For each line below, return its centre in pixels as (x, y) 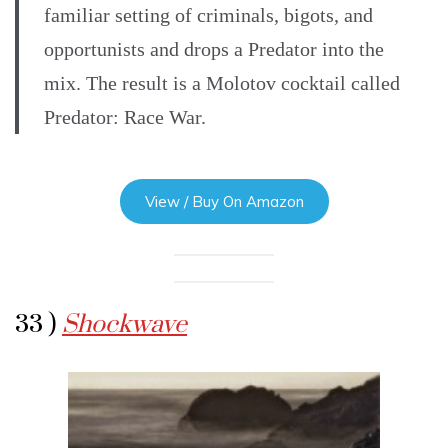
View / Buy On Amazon (224, 202)
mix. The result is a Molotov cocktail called (222, 83)
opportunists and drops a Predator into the (214, 49)
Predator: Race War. (125, 117)
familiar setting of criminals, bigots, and (208, 15)
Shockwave (124, 325)
